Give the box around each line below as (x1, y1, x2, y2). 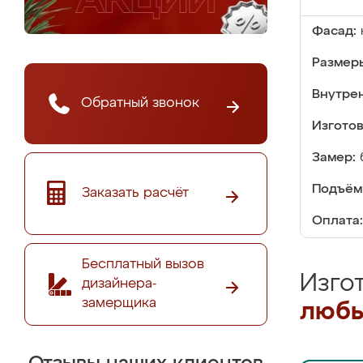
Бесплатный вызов (82, 257, 204, 271)
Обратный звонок (81, 96, 199, 110)
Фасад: (312, 25, 357, 38)
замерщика (82, 296, 156, 310)
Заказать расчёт (82, 186, 189, 200)
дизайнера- (82, 276, 156, 291)
